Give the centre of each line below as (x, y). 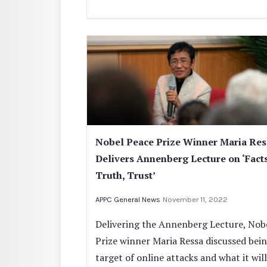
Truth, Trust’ (125, 175)
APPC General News (128, 199)
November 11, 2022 (195, 199)
